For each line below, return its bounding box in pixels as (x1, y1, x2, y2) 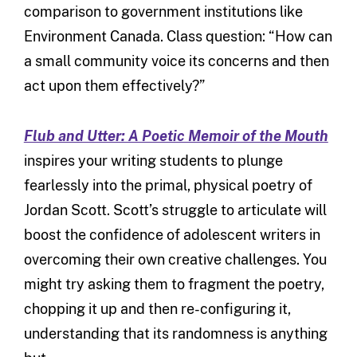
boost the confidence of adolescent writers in (23, 226, 320, 243)
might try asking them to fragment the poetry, (23, 275, 324, 292)
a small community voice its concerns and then (23, 52, 329, 69)
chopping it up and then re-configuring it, (23, 300, 291, 317)
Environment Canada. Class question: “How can (23, 27, 332, 45)
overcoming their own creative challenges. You (23, 250, 327, 268)
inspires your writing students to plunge (23, 151, 283, 169)
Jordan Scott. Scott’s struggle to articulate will (23, 201, 327, 218)
